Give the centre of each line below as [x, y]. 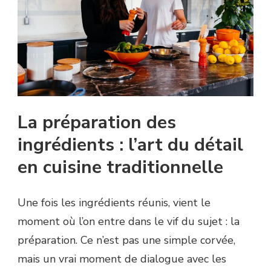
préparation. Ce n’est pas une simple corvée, [126, 240]
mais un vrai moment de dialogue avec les [122, 259]
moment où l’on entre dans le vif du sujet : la [129, 221]
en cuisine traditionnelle [120, 167]
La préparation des [97, 122]
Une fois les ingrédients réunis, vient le [114, 202]
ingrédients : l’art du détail [130, 145]
